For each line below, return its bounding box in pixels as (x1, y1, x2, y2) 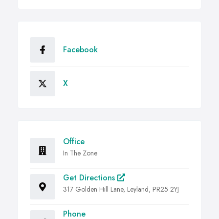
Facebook (63, 44, 98, 56)
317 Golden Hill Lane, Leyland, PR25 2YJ (63, 184, 179, 195)
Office (63, 136, 85, 148)
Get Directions (63, 172, 117, 184)
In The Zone (63, 148, 97, 158)
